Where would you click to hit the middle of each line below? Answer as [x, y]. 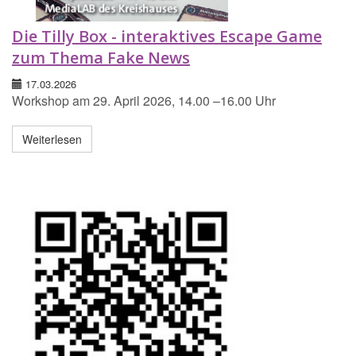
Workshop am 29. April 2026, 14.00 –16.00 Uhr [144, 101]
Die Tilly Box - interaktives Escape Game [167, 37]
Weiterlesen [52, 139]
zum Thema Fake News [101, 58]
